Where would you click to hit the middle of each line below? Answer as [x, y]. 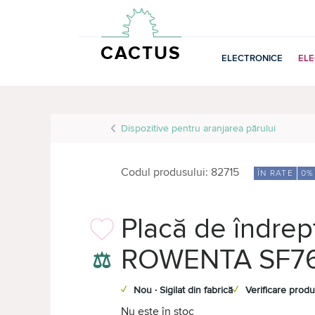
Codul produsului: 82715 [180, 172]
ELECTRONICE [252, 58]
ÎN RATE [275, 173]
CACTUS [141, 53]
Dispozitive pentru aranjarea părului [198, 128]
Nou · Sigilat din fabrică [183, 290]
